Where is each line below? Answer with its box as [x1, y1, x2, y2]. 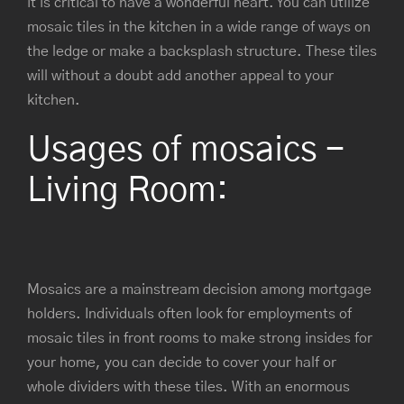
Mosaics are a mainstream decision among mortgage [27, 281, 372, 297]
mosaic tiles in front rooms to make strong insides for [27, 330, 372, 345]
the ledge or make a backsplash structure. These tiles [27, 43, 377, 59]
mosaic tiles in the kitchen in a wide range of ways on [27, 19, 371, 34]
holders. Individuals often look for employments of [27, 306, 352, 321]
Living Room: [27, 173, 228, 208]
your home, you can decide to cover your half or [27, 354, 336, 370]
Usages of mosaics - [27, 133, 344, 168]
